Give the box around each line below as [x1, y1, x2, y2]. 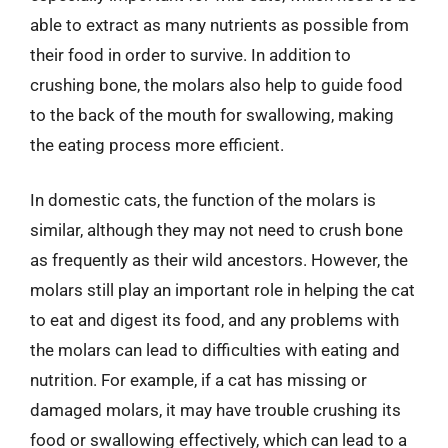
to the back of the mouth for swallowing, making [30, 104, 394, 125]
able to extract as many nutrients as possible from [30, 14, 409, 35]
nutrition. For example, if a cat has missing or [30, 370, 367, 390]
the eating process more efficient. [30, 134, 284, 155]
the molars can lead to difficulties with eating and [30, 340, 400, 360]
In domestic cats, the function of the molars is [30, 190, 376, 210]
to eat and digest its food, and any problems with [30, 310, 399, 330]
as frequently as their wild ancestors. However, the [30, 250, 408, 270]
